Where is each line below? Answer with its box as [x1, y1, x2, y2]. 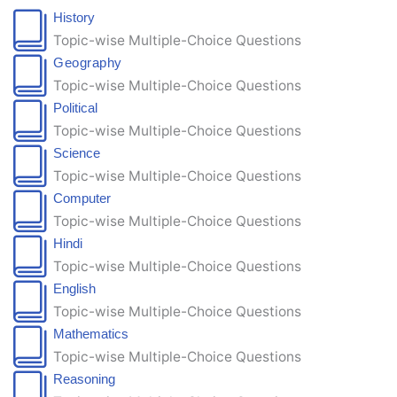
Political [53, 101, 97, 116]
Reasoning [53, 372, 115, 387]
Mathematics [53, 327, 128, 342]
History [53, 11, 95, 26]
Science [53, 146, 100, 161]
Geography [53, 56, 122, 71]
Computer [53, 191, 111, 206]
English [53, 282, 96, 297]
